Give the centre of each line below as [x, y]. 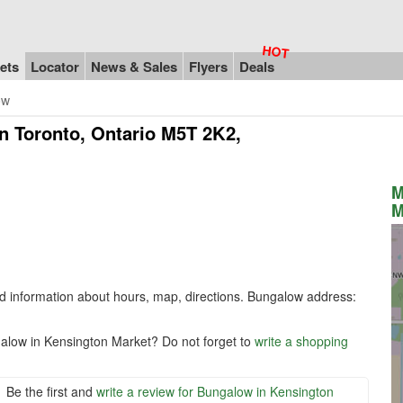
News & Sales [134, 66]
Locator [55, 66]
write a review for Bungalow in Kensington [215, 391]
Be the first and [51, 391]
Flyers [208, 66]
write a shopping [301, 340]
